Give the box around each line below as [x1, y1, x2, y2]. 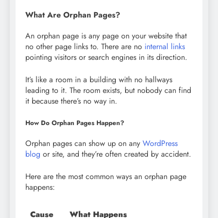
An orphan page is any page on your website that [25, 30, 187, 41]
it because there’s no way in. [25, 95, 117, 107]
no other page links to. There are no [25, 40, 145, 52]
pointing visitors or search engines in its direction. [25, 51, 187, 63]
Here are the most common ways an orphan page [25, 170, 186, 182]
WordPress [143, 137, 178, 149]
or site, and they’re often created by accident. [40, 148, 191, 160]
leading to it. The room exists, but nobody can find [25, 84, 191, 96]
